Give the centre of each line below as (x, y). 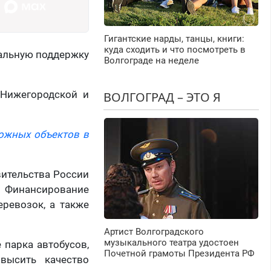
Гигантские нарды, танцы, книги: (174, 39)
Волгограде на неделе (151, 61)
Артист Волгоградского (154, 232)
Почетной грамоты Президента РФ (179, 254)
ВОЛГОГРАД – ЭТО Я (162, 97)
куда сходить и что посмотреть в (175, 50)
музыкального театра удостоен (171, 243)
